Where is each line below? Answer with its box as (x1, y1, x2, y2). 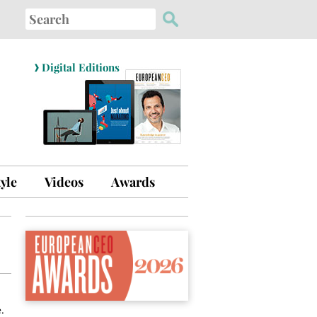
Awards (111, 173, 155, 190)
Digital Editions (41, 60, 120, 74)
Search (25, 10, 56, 23)
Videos (45, 173, 83, 190)
